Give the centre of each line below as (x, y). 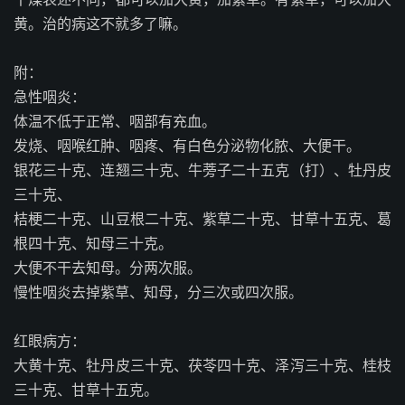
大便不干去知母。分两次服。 (108, 268)
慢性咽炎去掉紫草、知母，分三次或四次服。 (158, 292)
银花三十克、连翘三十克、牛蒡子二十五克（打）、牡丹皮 (202, 170)
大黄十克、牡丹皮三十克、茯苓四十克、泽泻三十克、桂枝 (202, 365)
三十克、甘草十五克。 (86, 390)
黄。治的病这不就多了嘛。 (100, 24)
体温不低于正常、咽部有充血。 (115, 121)
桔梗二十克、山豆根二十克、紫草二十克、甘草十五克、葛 (202, 219)
